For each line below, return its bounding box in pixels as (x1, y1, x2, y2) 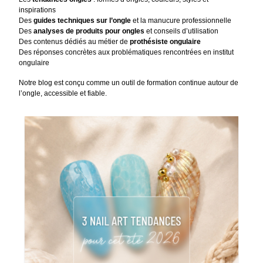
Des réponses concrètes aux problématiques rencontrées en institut (19, 48, 234, 57)
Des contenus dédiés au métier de (19, 38, 130, 46)
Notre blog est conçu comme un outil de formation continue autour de (19, 79, 239, 87)
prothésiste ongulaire (130, 38, 201, 46)
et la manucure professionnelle (131, 16, 232, 25)
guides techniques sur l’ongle (33, 16, 131, 25)
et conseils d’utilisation (144, 27, 219, 36)
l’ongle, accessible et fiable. (19, 89, 107, 98)
